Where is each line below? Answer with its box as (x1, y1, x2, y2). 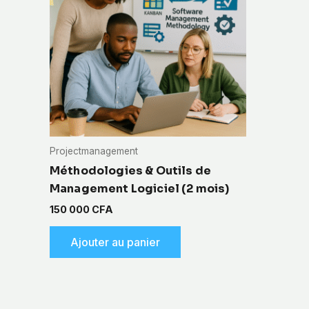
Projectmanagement (50, 145, 138, 157)
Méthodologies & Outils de (50, 163, 212, 178)
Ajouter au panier (70, 235, 160, 249)
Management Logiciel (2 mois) (50, 181, 230, 196)
